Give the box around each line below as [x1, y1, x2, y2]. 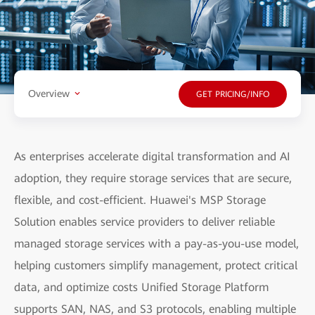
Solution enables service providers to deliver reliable [14, 214, 275, 229]
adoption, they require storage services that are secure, [14, 171, 292, 185]
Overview [28, 88, 70, 100]
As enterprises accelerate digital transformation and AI [14, 149, 290, 163]
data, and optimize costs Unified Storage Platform [14, 280, 269, 294]
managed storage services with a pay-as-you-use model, [14, 236, 299, 250]
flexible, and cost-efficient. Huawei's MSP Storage [14, 193, 266, 207]
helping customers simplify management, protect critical [14, 258, 297, 272]
